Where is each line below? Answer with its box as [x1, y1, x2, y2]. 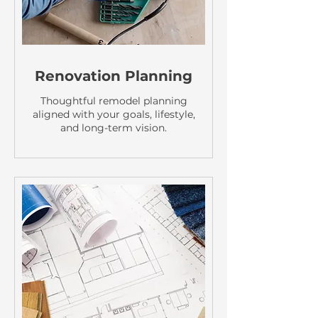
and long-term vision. [60, 121, 167, 134]
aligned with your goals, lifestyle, [32, 108, 195, 121]
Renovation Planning [35, 67, 192, 84]
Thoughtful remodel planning [40, 94, 187, 107]
